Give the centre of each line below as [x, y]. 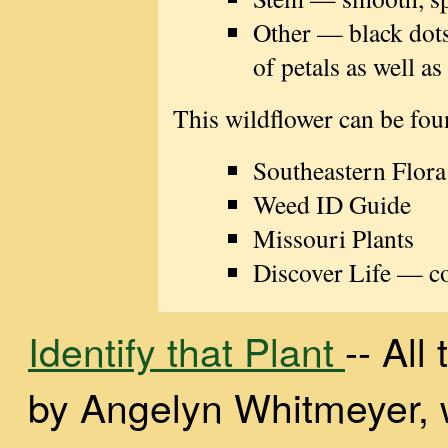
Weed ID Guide [331, 204]
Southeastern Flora [349, 170]
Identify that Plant [186, 350]
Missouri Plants [333, 238]
